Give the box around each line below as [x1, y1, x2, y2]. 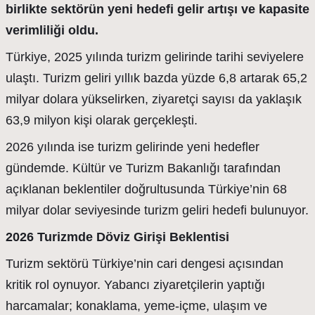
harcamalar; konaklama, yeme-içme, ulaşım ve [6, 299, 267, 313]
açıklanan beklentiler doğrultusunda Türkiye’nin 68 [6, 182, 287, 196]
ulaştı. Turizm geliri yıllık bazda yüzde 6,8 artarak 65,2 [6, 71, 307, 85]
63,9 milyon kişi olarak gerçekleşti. [6, 113, 198, 127]
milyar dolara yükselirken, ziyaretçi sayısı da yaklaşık [6, 92, 302, 106]
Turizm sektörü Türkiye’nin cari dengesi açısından [6, 257, 283, 271]
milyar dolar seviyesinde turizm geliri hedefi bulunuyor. [6, 203, 309, 217]
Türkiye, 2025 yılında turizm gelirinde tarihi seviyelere [6, 50, 304, 64]
